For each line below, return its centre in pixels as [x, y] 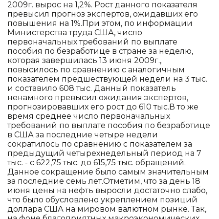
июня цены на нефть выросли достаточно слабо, [107, 190]
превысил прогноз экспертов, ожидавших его [103, 14]
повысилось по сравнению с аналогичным [96, 69]
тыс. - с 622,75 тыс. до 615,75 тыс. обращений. [97, 162]
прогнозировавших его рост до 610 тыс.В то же [103, 107]
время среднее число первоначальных [89, 116]
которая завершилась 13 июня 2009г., [84, 60]
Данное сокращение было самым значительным [108, 172]
